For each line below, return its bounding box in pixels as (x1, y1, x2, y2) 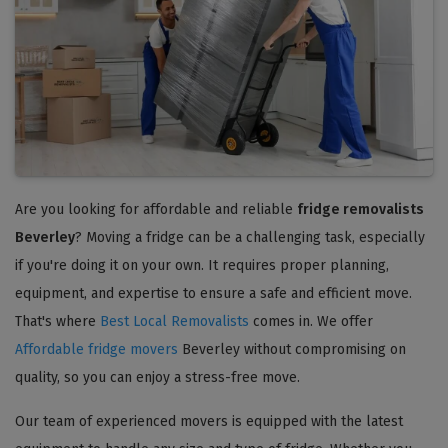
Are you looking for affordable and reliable (15, 200, 297, 218)
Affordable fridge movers (15, 340, 178, 358)
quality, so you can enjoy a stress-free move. (15, 368, 300, 386)
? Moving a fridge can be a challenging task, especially (75, 228, 425, 246)
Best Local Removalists (100, 312, 249, 330)
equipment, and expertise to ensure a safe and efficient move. (15, 284, 412, 302)
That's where (15, 312, 100, 330)
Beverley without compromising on (178, 340, 406, 358)
